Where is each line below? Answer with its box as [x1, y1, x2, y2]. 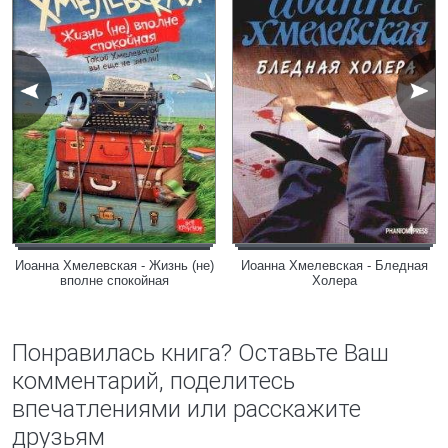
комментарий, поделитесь [12, 367, 295, 395]
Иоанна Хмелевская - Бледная [240, 258, 428, 273]
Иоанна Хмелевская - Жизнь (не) [14, 258, 214, 273]
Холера [311, 273, 357, 288]
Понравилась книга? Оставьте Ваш [12, 339, 389, 367]
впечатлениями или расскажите [12, 395, 361, 423]
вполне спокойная [59, 273, 169, 288]
